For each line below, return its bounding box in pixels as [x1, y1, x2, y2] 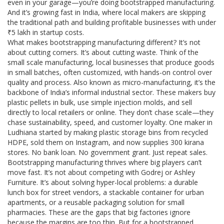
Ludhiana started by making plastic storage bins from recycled [7, 127, 208, 137]
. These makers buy [152, 87, 215, 97]
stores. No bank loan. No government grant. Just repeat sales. [7, 147, 207, 157]
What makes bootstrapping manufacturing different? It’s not [7, 37, 200, 47]
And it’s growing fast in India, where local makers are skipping [7, 7, 205, 17]
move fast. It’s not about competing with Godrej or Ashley [7, 167, 195, 177]
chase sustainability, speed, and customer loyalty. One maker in [7, 117, 212, 127]
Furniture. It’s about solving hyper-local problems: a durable [7, 177, 198, 187]
